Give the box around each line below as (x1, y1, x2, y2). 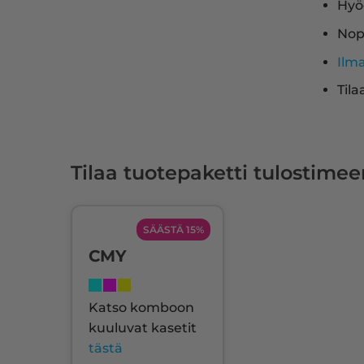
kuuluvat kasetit (89, 320, 197, 336)
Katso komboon (89, 300, 194, 316)
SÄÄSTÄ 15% (143, 223, 204, 236)
